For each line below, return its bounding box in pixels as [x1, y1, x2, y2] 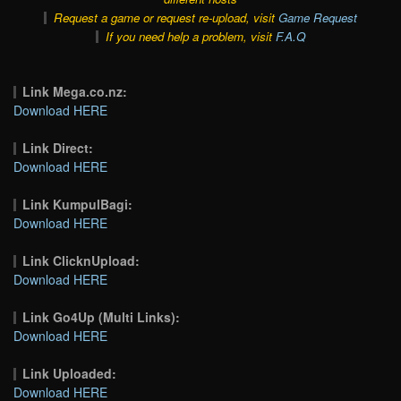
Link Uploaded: [22, 363, 117, 382]
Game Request [277, 8, 357, 26]
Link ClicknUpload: [22, 251, 141, 269]
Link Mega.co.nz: [22, 81, 128, 100]
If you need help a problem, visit [105, 27, 276, 45]
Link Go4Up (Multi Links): [22, 307, 181, 326]
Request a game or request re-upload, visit [53, 8, 278, 26]
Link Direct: [22, 138, 94, 157]
